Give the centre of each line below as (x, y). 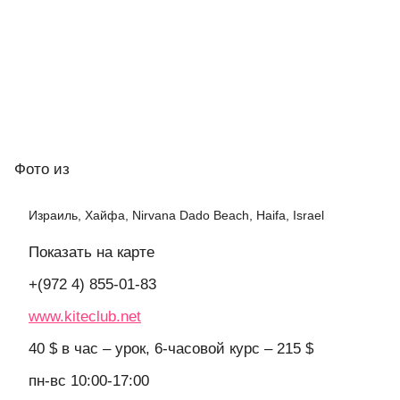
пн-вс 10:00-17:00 (89, 380)
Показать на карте (92, 252)
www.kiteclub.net (85, 316)
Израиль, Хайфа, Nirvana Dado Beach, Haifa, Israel (176, 215)
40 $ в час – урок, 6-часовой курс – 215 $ (171, 348)
